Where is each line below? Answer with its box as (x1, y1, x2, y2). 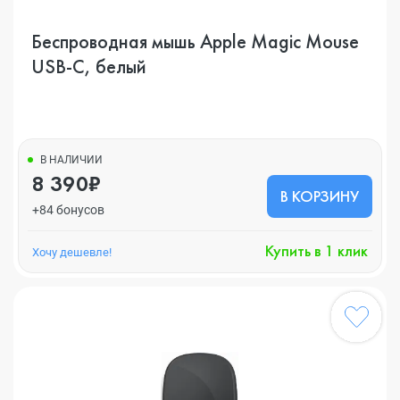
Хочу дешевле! (32, 245, 112, 259)
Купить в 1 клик (265, 240, 368, 261)
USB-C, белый (31, 54, 146, 79)
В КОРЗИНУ (280, 186, 359, 206)
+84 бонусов (32, 203, 104, 217)
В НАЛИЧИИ (40, 154, 103, 166)
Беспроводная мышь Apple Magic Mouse (31, 29, 359, 54)
